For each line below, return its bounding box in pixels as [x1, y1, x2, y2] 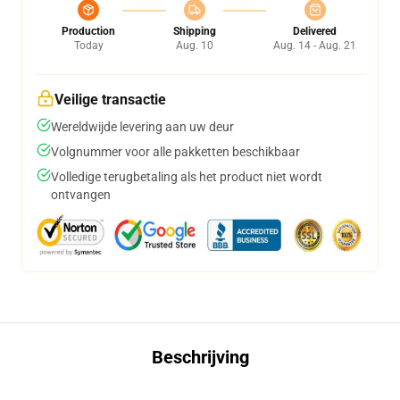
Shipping [172, 25, 216, 37]
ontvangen [51, 187, 111, 202]
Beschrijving [151, 346, 249, 368]
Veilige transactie [54, 91, 166, 108]
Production [62, 25, 115, 37]
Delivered [293, 25, 337, 37]
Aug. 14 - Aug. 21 [273, 39, 356, 52]
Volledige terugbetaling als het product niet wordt [51, 170, 322, 184]
